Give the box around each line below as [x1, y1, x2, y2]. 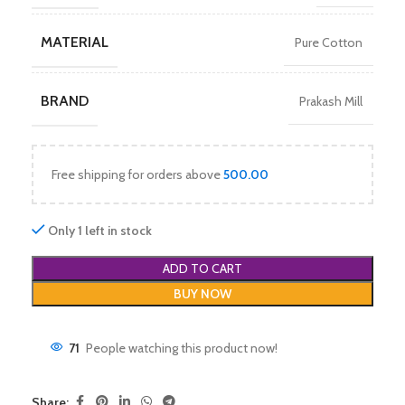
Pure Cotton [295, 34, 363, 51]
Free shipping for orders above [52, 166, 223, 183]
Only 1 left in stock [48, 222, 153, 239]
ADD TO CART [163, 260, 242, 277]
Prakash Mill [299, 93, 363, 109]
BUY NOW [174, 286, 231, 302]
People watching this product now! [86, 340, 278, 356]
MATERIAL [41, 33, 108, 51]
